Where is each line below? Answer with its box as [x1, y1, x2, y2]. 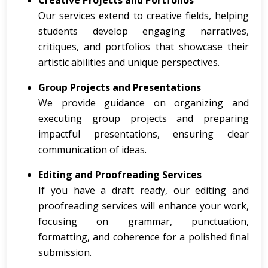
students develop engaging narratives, [38, 25, 249, 38]
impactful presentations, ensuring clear [38, 127, 249, 141]
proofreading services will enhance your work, [38, 199, 249, 212]
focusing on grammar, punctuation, [38, 215, 249, 228]
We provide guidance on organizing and [38, 96, 249, 109]
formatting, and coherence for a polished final [38, 230, 249, 243]
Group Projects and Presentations [38, 81, 201, 94]
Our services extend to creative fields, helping [38, 9, 249, 22]
